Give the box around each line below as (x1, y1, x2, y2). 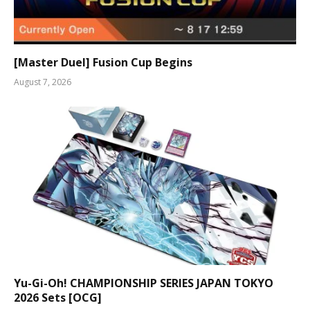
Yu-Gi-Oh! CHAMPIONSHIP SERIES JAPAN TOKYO (14, 275, 273, 291)
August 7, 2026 (14, 75, 71, 88)
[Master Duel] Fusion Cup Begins (14, 54, 192, 70)
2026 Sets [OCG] (14, 290, 102, 306)
